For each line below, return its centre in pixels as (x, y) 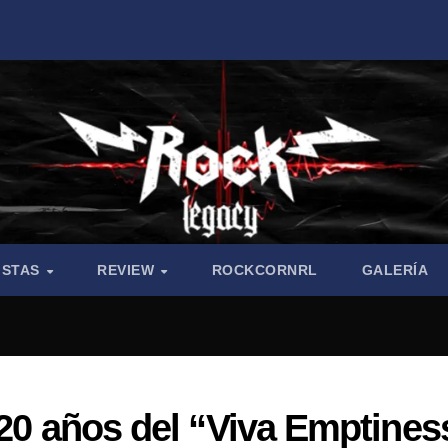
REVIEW (128, 270)
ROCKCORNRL (264, 270)
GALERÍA (395, 270)
